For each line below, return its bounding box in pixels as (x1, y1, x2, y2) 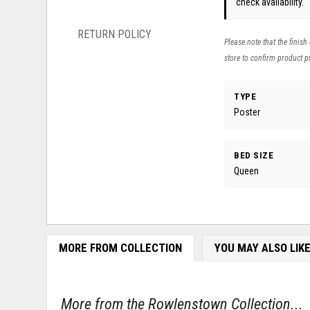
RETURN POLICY (77, 27, 152, 41)
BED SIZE (234, 149, 274, 161)
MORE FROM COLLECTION (58, 241, 182, 255)
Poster (234, 106, 261, 118)
